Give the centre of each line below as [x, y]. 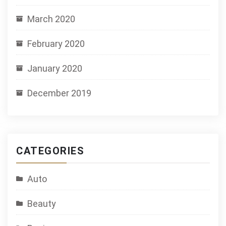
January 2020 [55, 68]
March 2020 [51, 19]
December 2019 [59, 93]
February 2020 [56, 44]
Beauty [42, 204]
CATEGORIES [50, 151]
